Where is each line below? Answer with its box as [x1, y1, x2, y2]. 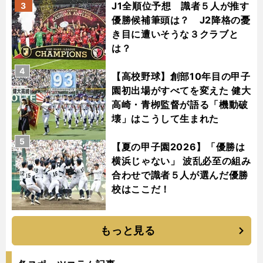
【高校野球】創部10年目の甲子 [112, 70, 251, 83]
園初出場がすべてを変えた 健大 [112, 85, 251, 97]
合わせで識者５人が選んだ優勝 [112, 169, 248, 181]
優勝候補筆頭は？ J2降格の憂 [112, 14, 251, 26]
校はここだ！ [112, 183, 170, 195]
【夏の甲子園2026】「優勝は [112, 141, 245, 153]
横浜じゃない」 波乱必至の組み [112, 155, 251, 167]
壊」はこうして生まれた [112, 113, 220, 125]
